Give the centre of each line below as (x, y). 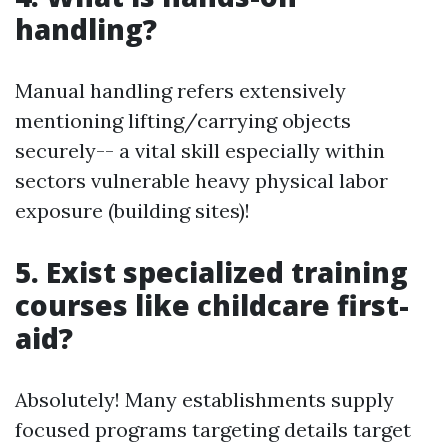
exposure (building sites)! (132, 210)
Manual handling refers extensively (180, 90)
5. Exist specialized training (211, 271)
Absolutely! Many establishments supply (204, 399)
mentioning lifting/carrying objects (183, 120)
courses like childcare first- (212, 304)
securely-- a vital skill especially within (200, 150)
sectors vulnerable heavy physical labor (201, 180)
